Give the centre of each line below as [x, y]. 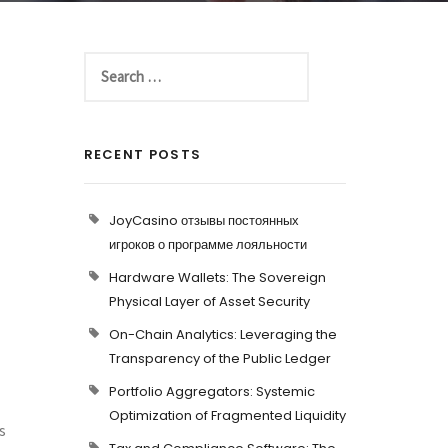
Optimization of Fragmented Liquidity [227, 415]
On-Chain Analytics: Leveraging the [222, 334]
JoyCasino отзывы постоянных [203, 220]
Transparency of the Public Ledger [219, 358]
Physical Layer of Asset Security [209, 301]
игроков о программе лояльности [207, 244]
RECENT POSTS [142, 154]
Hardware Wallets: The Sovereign [217, 277]
